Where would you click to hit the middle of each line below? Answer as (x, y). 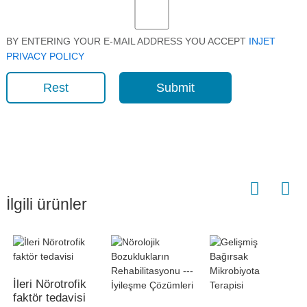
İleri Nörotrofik (49, 284)
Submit (175, 87)
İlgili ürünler (46, 204)
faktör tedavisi (49, 297)
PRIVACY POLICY (45, 56)
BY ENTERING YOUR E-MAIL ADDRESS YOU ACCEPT (127, 41)
